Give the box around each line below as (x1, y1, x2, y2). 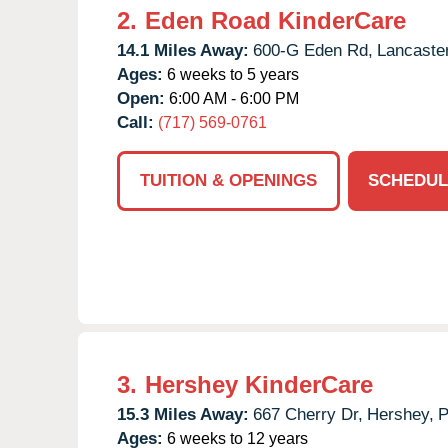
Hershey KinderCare (145, 370, 373, 398)
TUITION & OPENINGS (140, 170, 317, 190)
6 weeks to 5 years (163, 65, 299, 83)
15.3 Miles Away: (117, 404, 249, 424)
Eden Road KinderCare (145, 6, 406, 34)
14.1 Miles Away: (117, 40, 249, 60)
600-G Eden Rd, (253, 40, 373, 60)
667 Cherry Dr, (253, 404, 363, 424)
